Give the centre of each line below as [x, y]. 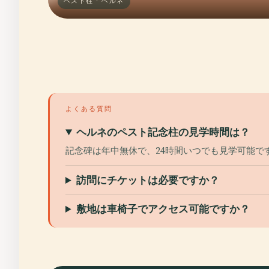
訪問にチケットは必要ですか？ [148, 180]
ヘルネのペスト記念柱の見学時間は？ [163, 132]
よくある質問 [89, 109]
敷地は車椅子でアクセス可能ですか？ [163, 209]
